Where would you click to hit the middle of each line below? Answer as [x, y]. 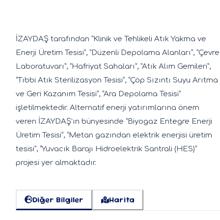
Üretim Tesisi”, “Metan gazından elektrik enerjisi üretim [114, 135]
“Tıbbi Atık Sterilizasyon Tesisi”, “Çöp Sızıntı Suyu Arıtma [117, 80]
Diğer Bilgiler [58, 199]
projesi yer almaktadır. [56, 163]
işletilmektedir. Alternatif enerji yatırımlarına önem [108, 108]
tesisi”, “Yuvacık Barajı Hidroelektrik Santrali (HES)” [106, 149]
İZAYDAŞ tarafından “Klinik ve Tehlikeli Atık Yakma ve [111, 39]
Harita [122, 200]
